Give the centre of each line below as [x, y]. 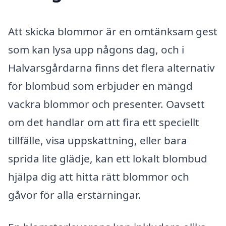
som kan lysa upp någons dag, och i [96, 50]
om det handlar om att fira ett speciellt [104, 122]
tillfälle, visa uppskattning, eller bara [98, 140]
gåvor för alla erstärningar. [75, 195]
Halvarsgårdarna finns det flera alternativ [111, 68]
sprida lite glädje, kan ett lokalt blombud [108, 159]
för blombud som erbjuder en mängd [100, 86]
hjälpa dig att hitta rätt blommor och [99, 177]
